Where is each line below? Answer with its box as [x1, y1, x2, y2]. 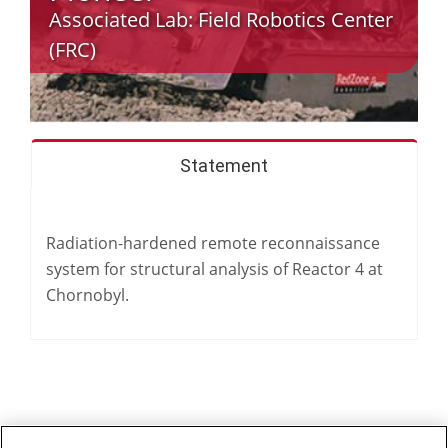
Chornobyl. [46, 284, 129, 306]
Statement [180, 155, 268, 176]
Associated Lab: [49, 6, 199, 34]
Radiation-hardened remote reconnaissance [46, 232, 380, 254]
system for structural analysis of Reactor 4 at [46, 258, 383, 280]
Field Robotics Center [198, 6, 394, 34]
